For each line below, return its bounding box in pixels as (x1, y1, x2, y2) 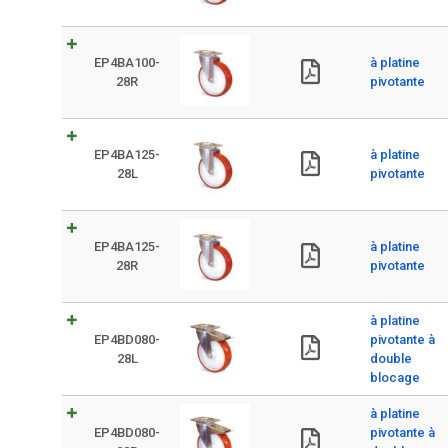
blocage (370, 370, 420, 385)
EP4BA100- (94, 55, 160, 70)
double (370, 351, 412, 366)
